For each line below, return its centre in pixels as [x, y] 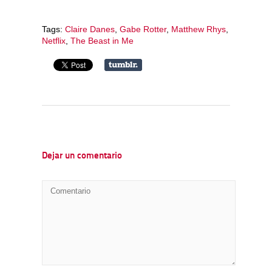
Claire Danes [90, 29]
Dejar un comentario [82, 156]
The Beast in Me [102, 40]
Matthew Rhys [199, 29]
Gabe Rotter [143, 29]
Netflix [54, 40]
